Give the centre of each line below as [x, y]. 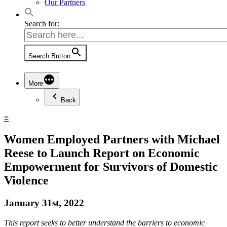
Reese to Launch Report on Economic [102, 153]
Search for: [42, 24]
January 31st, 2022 [44, 203]
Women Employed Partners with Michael [112, 139]
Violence [26, 180]
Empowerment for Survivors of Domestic [111, 166]
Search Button [49, 56]
